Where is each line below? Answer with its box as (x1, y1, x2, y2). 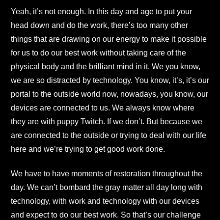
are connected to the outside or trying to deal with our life (11, 131, 206, 139)
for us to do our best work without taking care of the (11, 48, 186, 57)
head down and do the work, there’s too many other (11, 21, 188, 29)
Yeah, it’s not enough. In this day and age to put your (11, 7, 192, 16)
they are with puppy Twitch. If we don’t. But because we (11, 117, 202, 126)
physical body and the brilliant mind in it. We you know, (11, 62, 200, 71)
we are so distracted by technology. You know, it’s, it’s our (11, 76, 209, 84)
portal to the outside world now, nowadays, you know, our (11, 89, 208, 98)
